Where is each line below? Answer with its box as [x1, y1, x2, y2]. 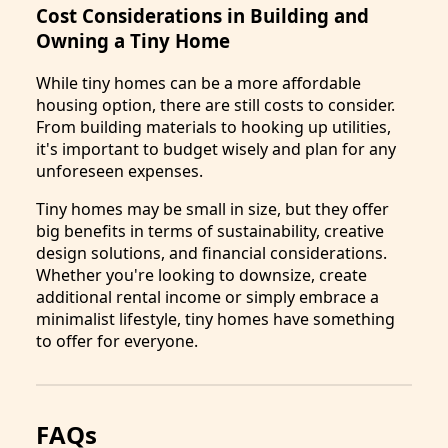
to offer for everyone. [36, 329, 198, 352]
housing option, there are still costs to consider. [36, 93, 395, 116]
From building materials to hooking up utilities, [36, 115, 391, 138]
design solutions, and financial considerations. [36, 241, 387, 264]
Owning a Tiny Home [36, 27, 230, 53]
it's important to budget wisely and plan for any [36, 137, 396, 160]
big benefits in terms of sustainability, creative [36, 219, 384, 242]
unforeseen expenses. [36, 159, 203, 182]
